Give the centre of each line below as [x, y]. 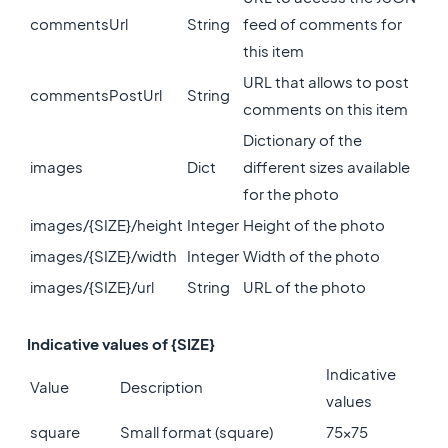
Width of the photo [311, 255]
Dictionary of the [302, 139]
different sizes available [326, 166]
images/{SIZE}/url [91, 286]
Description [161, 386]
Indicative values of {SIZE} [122, 343]
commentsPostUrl [95, 94]
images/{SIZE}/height [106, 224]
